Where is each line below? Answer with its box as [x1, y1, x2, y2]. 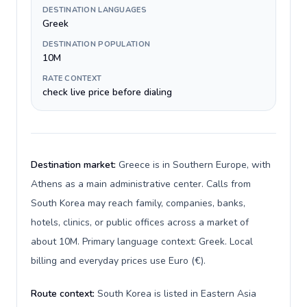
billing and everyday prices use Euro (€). [31, 254, 206, 267]
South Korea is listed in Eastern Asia [97, 287, 256, 300]
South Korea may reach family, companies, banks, [31, 197, 245, 210]
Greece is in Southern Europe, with [119, 158, 271, 171]
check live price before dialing [42, 86, 172, 99]
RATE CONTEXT [42, 73, 102, 84]
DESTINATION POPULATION [42, 39, 151, 49]
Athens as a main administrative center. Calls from [31, 177, 251, 191]
